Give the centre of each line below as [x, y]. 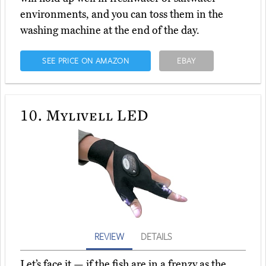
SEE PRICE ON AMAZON [85, 61]
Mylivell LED [96, 115]
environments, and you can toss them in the [122, 15]
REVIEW [109, 237]
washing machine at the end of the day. [110, 31]
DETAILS [156, 237]
